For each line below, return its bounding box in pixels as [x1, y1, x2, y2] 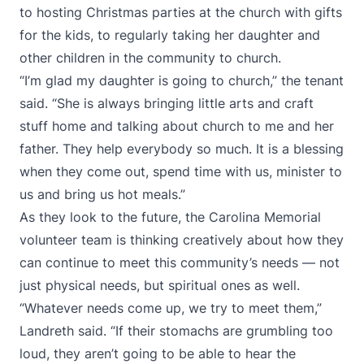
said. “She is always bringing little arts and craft [19, 95, 314, 111]
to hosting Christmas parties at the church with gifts [19, 4, 342, 20]
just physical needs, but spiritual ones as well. [19, 277, 304, 293]
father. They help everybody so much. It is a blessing [19, 141, 344, 157]
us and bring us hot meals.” [19, 186, 185, 202]
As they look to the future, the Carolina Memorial [19, 209, 321, 225]
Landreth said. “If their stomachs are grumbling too [19, 323, 333, 339]
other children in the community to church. [19, 50, 281, 66]
